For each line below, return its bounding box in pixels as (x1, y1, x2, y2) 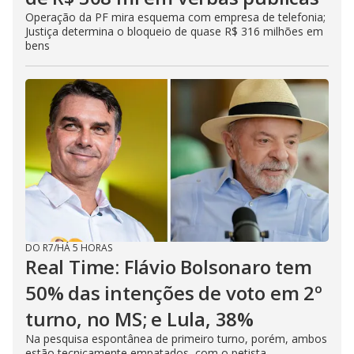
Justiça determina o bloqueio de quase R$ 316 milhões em (25, 24, 323, 40)
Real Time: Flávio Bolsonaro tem (25, 254, 312, 281)
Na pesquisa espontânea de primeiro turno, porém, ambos (25, 331, 327, 347)
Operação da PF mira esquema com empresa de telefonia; (25, 9, 326, 25)
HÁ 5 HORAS (57, 241, 112, 255)
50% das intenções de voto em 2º (25, 280, 322, 307)
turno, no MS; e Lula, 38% (25, 306, 254, 333)
